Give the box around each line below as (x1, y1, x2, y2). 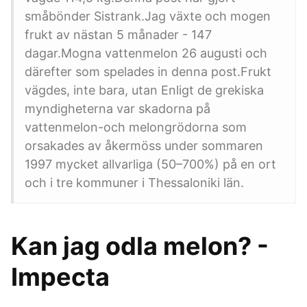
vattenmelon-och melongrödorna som (25, 120, 247, 134)
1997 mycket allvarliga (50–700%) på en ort (25, 157, 276, 171)
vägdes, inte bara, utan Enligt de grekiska (25, 83, 264, 97)
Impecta (11, 262, 110, 292)
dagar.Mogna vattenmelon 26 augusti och (25, 46, 267, 60)
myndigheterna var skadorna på (25, 101, 210, 116)
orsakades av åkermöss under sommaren (25, 138, 263, 153)
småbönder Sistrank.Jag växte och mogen (25, 9, 271, 23)
